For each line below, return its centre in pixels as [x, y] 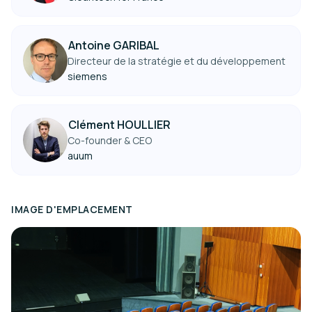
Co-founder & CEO [110, 140]
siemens [87, 76]
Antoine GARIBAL [114, 45]
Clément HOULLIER [119, 125]
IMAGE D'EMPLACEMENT [72, 209]
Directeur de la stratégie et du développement [177, 61]
